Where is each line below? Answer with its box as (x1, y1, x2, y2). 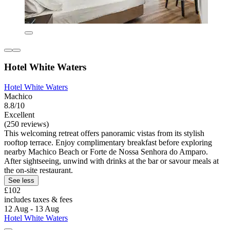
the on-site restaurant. (4, 166, 73, 175)
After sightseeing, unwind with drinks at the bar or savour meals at (4, 157, 219, 166)
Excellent (4, 110, 34, 120)
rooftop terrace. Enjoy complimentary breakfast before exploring (4, 138, 212, 147)
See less (8, 177, 34, 185)
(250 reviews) (4, 120, 49, 129)
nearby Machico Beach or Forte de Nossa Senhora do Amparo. (4, 147, 208, 157)
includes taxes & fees (4, 195, 72, 204)
